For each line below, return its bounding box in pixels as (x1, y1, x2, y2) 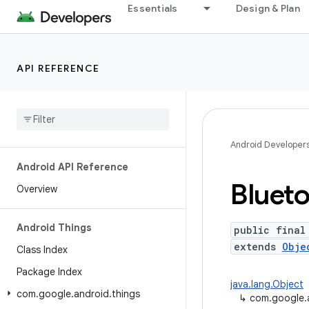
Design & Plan (235, 2, 300, 14)
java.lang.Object (230, 278, 303, 290)
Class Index (17, 243, 68, 256)
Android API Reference (17, 161, 128, 173)
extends (234, 240, 282, 253)
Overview (17, 183, 57, 195)
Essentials (128, 2, 178, 14)
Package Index (17, 266, 82, 278)
